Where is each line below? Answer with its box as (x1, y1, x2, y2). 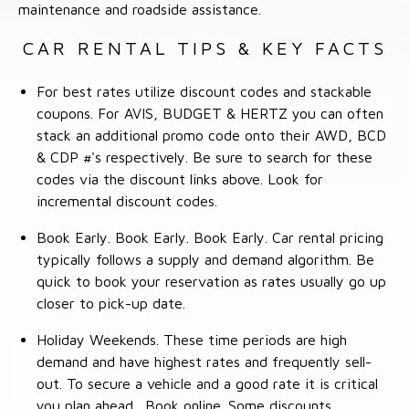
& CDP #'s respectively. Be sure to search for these (37, 148, 372, 165)
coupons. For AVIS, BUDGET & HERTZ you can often (37, 104, 383, 121)
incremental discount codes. (37, 192, 217, 209)
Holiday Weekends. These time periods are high (37, 330, 347, 348)
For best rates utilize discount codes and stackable (37, 82, 372, 100)
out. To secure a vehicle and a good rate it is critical (37, 374, 378, 392)
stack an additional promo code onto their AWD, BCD (37, 126, 386, 143)
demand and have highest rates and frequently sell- (37, 352, 372, 370)
